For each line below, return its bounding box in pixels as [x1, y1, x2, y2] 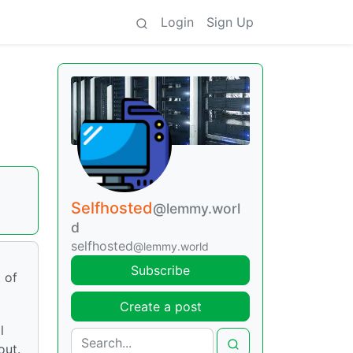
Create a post [119, 299, 202, 315]
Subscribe [131, 262, 190, 279]
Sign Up [206, 14, 254, 30]
